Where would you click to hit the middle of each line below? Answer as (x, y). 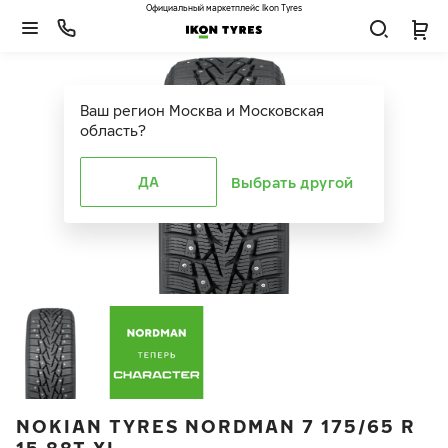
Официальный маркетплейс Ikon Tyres (224, 8)
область (109, 130)
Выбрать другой (292, 182)
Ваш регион (122, 110)
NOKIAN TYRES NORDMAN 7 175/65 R (216, 426)
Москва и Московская (246, 110)
